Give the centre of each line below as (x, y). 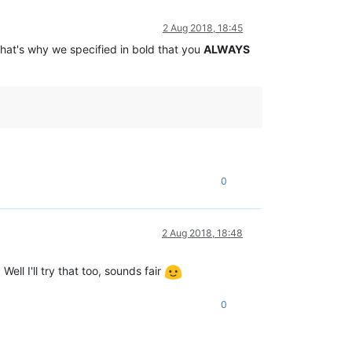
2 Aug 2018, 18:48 (202, 233)
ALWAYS (227, 49)
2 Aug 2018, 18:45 (203, 28)
